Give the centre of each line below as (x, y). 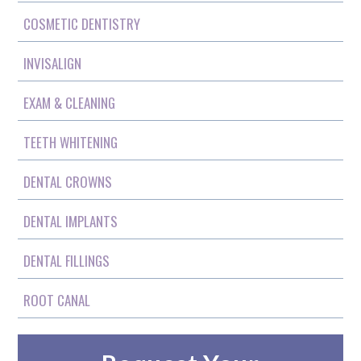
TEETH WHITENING (71, 142)
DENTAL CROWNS (68, 181)
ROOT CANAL (57, 300)
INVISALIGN (53, 63)
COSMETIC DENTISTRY (82, 23)
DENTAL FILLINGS (67, 260)
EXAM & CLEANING (70, 102)
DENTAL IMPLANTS (71, 221)
